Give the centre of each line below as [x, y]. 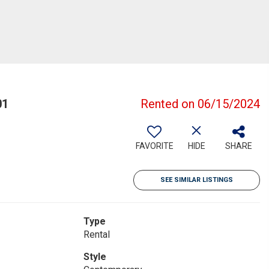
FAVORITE [154, 146]
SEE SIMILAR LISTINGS [197, 180]
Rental [96, 234]
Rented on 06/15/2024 [200, 104]
